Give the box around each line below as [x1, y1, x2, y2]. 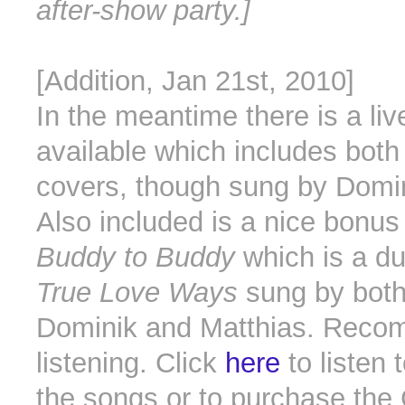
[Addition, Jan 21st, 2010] [36, 65, 354, 98]
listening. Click [36, 347, 225, 380]
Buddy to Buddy [36, 241, 235, 274]
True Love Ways [36, 277, 238, 309]
